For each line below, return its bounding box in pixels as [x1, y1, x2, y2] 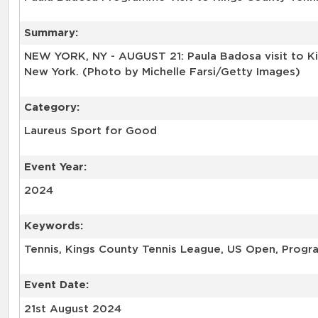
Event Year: [23, 161, 87, 172]
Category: [23, 102, 79, 114]
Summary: [23, 27, 78, 38]
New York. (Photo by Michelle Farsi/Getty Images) [23, 67, 300, 78]
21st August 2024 [23, 303, 121, 314]
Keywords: [23, 220, 83, 231]
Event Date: [23, 280, 89, 291]
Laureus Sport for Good [23, 126, 157, 137]
